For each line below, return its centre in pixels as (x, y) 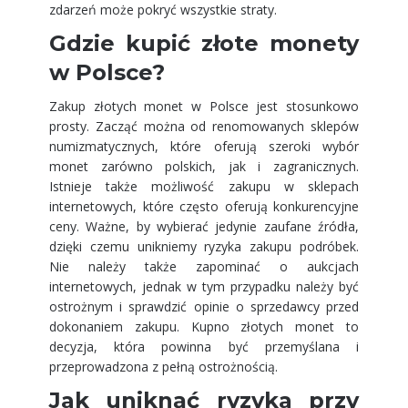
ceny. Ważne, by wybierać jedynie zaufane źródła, (204, 226)
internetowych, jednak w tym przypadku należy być (204, 286)
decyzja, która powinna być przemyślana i (204, 347)
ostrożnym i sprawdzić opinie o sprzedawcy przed (204, 306)
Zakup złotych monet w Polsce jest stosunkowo (204, 106)
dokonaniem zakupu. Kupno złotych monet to (204, 326)
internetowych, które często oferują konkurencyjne (204, 206)
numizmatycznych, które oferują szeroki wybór (204, 146)
